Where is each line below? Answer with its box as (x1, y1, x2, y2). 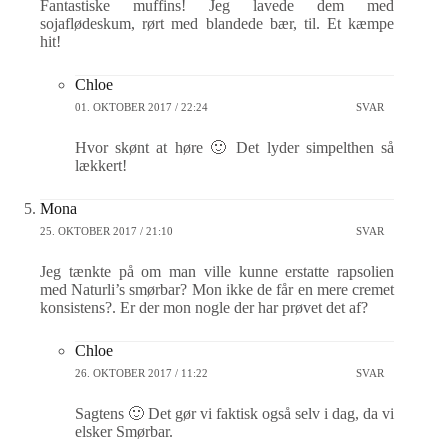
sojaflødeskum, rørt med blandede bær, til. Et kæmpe (40, 15, 395, 33)
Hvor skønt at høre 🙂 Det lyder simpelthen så (75, 139, 395, 157)
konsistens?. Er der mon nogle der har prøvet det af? (40, 299, 368, 317)
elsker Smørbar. (75, 423, 173, 441)
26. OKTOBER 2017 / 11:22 (75, 366, 208, 379)
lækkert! (75, 157, 127, 175)
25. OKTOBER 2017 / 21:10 (40, 224, 173, 237)
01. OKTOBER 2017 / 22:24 (75, 100, 208, 113)
